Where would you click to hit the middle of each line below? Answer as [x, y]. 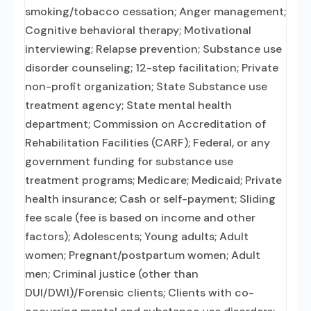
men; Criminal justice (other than [112, 274]
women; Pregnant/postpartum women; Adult [143, 255]
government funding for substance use [129, 161]
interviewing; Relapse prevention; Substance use [153, 49]
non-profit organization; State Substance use [146, 86]
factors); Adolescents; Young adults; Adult [137, 236]
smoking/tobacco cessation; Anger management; [155, 11]
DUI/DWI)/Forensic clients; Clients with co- [140, 293]
